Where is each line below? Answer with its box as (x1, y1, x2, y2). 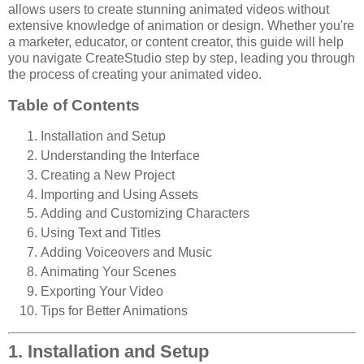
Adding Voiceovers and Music (41, 245, 212, 260)
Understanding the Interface (41, 148, 200, 162)
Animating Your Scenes (41, 265, 176, 279)
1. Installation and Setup (8, 340, 209, 362)
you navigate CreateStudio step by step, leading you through (8, 51, 355, 66)
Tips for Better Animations (41, 304, 188, 318)
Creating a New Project (41, 167, 175, 182)
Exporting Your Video (41, 284, 163, 299)
